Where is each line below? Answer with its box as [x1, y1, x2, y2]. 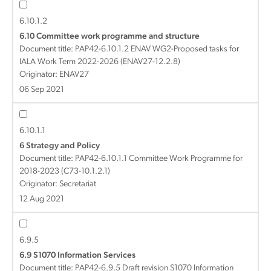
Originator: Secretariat [19, 180, 96, 189]
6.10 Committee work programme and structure [19, 32, 200, 41]
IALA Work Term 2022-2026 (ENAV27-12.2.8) [19, 57, 180, 67]
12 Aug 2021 [19, 195, 64, 204]
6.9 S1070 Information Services [19, 251, 135, 260]
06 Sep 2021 [19, 85, 64, 94]
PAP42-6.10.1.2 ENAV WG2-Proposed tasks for [75, 45, 239, 54]
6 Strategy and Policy [19, 142, 100, 151]
